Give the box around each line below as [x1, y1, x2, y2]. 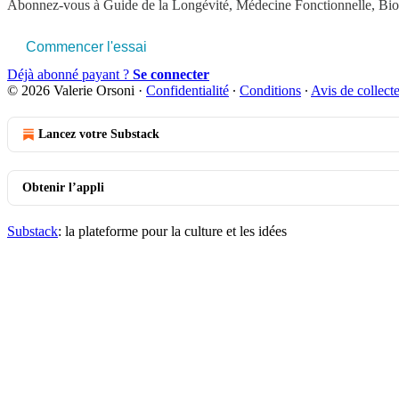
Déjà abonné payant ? [7, 66, 133, 82]
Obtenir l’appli [22, 180, 104, 194]
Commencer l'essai [26, 38, 147, 54]
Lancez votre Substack [38, 126, 159, 141]
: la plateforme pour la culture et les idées [58, 223, 287, 239]
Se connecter [133, 66, 209, 82]
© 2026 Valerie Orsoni [7, 82, 134, 98]
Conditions [240, 82, 301, 98]
